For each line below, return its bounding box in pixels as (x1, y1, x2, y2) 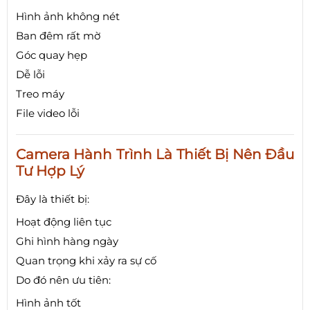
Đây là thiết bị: (16, 192, 89, 206)
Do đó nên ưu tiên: (16, 273, 111, 286)
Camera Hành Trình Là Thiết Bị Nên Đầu (16, 145, 294, 163)
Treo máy (16, 86, 64, 100)
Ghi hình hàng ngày (16, 234, 118, 248)
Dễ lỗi (16, 67, 45, 81)
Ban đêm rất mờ (16, 28, 100, 42)
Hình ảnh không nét (16, 9, 120, 23)
